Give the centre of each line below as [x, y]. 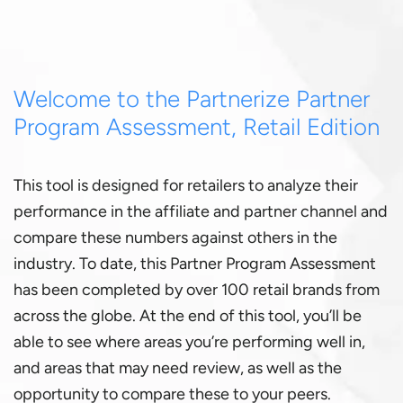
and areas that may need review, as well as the [178, 367]
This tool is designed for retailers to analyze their [186, 185]
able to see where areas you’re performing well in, [189, 341]
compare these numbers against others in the [175, 237]
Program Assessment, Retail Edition [197, 126]
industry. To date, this [92, 263]
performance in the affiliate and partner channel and [201, 211]
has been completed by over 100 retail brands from [197, 289]
